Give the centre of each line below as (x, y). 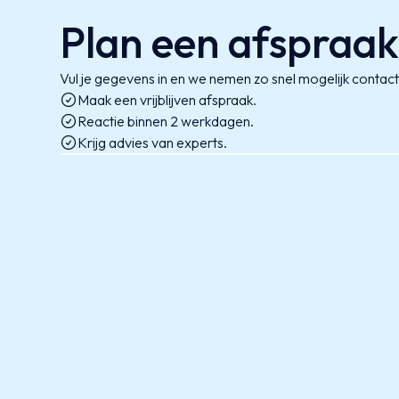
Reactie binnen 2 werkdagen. (166, 121)
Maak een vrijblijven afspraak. (167, 99)
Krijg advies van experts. (153, 142)
